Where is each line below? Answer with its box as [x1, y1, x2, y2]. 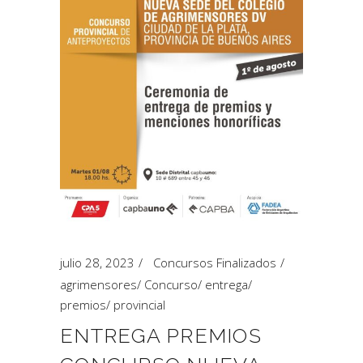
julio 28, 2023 [60, 254, 135, 271]
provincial [113, 297, 165, 313]
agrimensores [60, 276, 137, 293]
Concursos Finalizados [153, 254, 276, 271]
